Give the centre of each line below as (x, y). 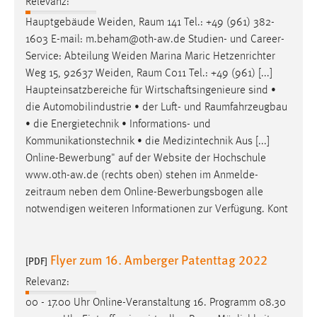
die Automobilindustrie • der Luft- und (115, 107)
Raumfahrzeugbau (246, 107)
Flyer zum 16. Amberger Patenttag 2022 (159, 259)
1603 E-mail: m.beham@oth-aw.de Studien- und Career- (155, 39)
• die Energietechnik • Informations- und (118, 124)
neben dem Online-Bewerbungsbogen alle (165, 192)
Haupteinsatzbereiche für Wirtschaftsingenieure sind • (151, 90)
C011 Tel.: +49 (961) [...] (217, 73)
